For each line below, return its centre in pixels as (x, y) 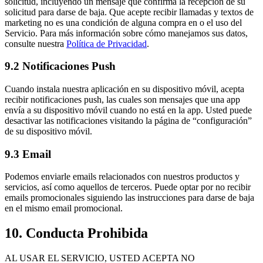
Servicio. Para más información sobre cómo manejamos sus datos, (126, 33)
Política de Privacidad (107, 43)
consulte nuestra (36, 43)
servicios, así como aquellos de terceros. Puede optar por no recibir (128, 187)
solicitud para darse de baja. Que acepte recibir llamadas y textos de (129, 12)
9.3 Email (28, 154)
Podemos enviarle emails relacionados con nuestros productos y (122, 177)
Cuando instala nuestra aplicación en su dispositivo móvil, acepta (124, 89)
